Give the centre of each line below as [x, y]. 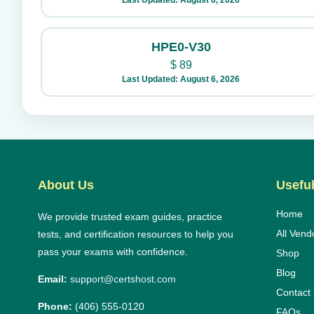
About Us [66, 185]
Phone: [55, 306]
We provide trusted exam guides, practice [130, 217]
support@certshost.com [123, 279]
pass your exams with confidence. [112, 252]
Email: [52, 279]
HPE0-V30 [181, 47]
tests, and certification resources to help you [135, 234]
